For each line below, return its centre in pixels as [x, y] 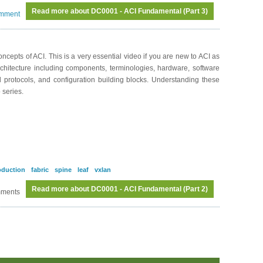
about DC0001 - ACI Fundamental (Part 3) [138, 11]
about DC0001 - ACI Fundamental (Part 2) [138, 189]
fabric [40, 170]
